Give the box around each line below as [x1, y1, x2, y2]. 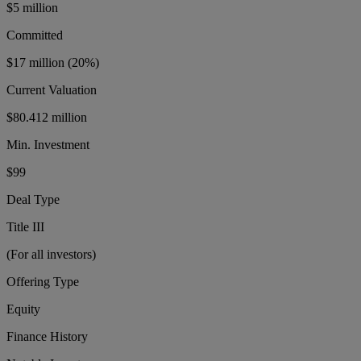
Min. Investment [6, 138, 89, 152]
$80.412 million [6, 110, 87, 125]
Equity [6, 302, 40, 317]
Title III [6, 220, 44, 234]
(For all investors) [6, 247, 96, 262]
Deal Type [6, 193, 60, 207]
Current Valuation [6, 83, 97, 98]
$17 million [6, 56, 68, 70]
